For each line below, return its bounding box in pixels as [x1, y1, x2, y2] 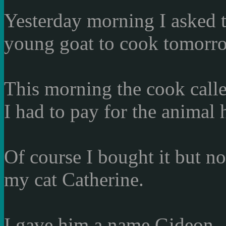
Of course [4, 146, 81, 168]
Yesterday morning [4, 10, 154, 32]
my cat [4, 168, 57, 191]
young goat [4, 32, 94, 54]
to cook [99, 32, 158, 54]
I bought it [86, 146, 170, 168]
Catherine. [62, 168, 144, 191]
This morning [4, 78, 112, 100]
